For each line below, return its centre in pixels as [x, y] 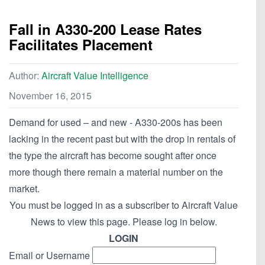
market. [24, 189]
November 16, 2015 [50, 96]
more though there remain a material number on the [116, 172]
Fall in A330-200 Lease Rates [105, 29]
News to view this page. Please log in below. [124, 222]
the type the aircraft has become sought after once [113, 156]
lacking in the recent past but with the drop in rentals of [122, 139]
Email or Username [49, 256]
